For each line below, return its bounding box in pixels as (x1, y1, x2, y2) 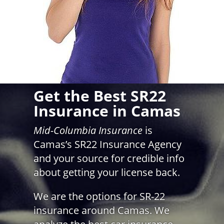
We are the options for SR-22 (33, 189, 165, 203)
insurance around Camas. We (33, 203, 169, 217)
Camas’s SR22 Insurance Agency (33, 137, 181, 151)
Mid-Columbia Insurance (33, 123, 142, 137)
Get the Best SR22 (33, 85, 166, 106)
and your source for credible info (33, 151, 184, 165)
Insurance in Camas (33, 100, 180, 121)
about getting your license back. (33, 165, 180, 179)
